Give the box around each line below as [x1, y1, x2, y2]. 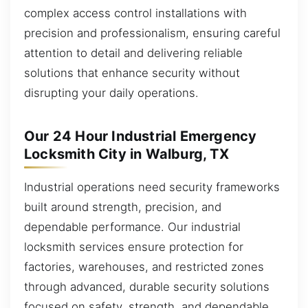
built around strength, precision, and [24, 199, 221, 214]
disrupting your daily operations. [24, 85, 199, 100]
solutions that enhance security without [24, 65, 240, 80]
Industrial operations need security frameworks [24, 179, 280, 194]
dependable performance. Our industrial [24, 219, 241, 234]
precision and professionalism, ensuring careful [24, 25, 280, 40]
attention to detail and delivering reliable [24, 45, 243, 60]
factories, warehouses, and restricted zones [24, 259, 264, 274]
